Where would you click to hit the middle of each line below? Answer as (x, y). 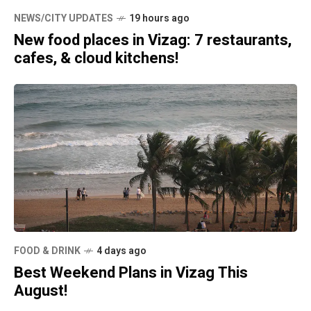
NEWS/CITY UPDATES (64, 18)
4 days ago (121, 251)
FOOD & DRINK (47, 251)
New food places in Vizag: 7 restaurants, (153, 40)
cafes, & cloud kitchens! (96, 58)
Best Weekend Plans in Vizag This (131, 273)
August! (41, 291)
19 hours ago (159, 18)
